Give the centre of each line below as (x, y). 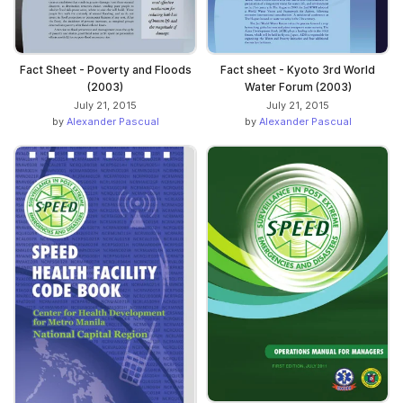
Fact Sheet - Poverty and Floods (105, 69)
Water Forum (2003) (298, 86)
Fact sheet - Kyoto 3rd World (298, 69)
